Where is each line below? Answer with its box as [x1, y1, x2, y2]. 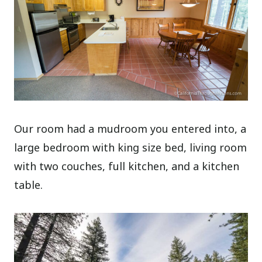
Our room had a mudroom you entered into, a [14, 121, 247, 136]
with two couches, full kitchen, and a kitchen [14, 158, 240, 173]
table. [14, 177, 43, 192]
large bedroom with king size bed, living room [14, 140, 247, 154]
